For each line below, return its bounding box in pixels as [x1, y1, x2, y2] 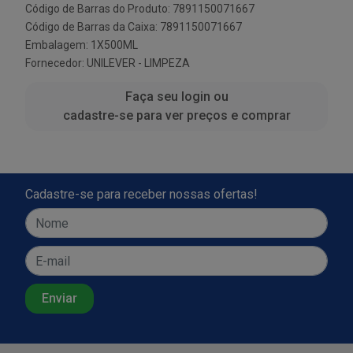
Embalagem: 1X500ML [25, 39, 138, 51]
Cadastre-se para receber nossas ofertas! [25, 187, 258, 202]
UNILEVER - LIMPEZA [87, 57, 190, 69]
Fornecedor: [25, 57, 87, 69]
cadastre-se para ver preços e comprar [62, 108, 291, 123]
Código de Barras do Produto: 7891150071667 [25, 2, 255, 15]
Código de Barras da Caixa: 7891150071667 [25, 20, 242, 33]
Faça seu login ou [124, 89, 229, 104]
